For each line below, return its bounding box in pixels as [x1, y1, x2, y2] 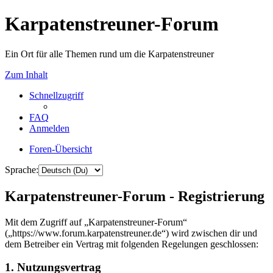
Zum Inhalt [5, 69, 48, 80]
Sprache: [5, 164, 38, 175]
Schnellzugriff [29, 90, 83, 101]
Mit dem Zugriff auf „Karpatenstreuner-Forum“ [5, 216, 187, 227]
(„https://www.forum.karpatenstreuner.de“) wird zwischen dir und [5, 227, 257, 238]
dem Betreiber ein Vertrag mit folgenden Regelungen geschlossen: [5, 238, 258, 249]
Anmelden [29, 122, 69, 133]
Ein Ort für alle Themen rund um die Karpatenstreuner [5, 48, 214, 59]
